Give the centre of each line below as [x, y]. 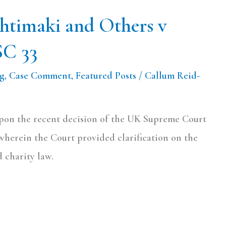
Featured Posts [106, 75]
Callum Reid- [173, 75]
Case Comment [40, 75]
